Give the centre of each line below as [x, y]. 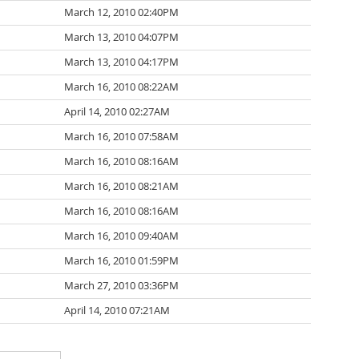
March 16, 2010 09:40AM [121, 236]
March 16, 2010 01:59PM [121, 261]
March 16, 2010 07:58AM [121, 137]
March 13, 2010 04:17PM [121, 62]
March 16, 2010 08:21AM [121, 186]
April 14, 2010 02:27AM [117, 112]
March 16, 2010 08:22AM [121, 87]
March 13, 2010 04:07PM [121, 37]
